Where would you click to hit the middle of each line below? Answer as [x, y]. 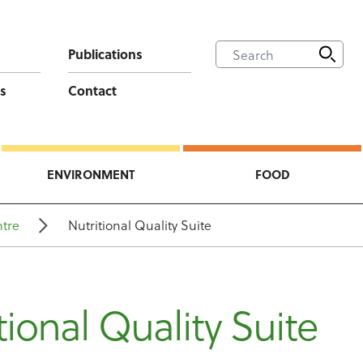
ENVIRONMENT [91, 174]
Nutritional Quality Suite [140, 225]
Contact [92, 90]
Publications [105, 54]
